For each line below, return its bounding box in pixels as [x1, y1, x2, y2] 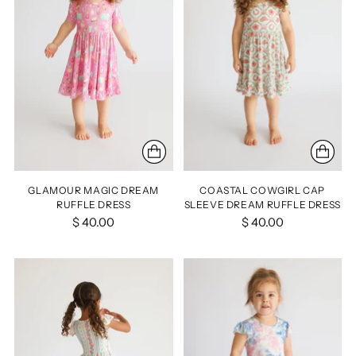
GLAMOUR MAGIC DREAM [28, 184, 160, 196]
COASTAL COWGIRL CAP [199, 184, 326, 196]
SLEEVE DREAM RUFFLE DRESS [184, 199, 341, 211]
